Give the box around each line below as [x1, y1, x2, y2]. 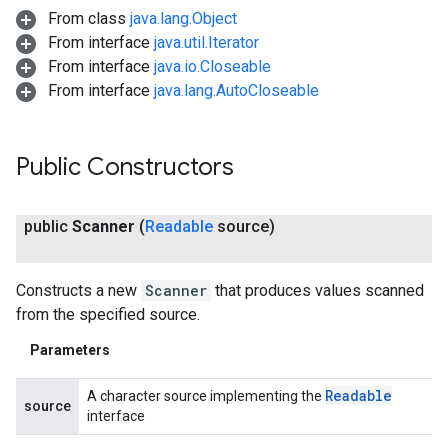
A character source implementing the [87, 388, 325, 405]
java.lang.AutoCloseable [154, 81, 319, 100]
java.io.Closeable [154, 57, 271, 76]
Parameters [30, 342, 110, 359]
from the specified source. [16, 305, 200, 324]
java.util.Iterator [154, 33, 259, 52]
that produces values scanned [211, 281, 424, 300]
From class [44, 9, 130, 28]
